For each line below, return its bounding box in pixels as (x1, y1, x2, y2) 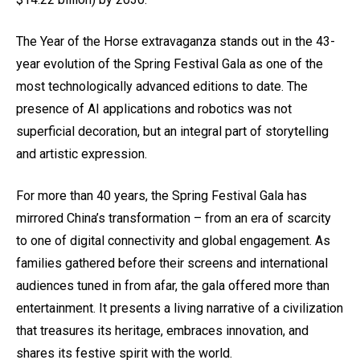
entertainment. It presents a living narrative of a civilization (16, 301, 343, 317)
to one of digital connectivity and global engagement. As (16, 233, 330, 249)
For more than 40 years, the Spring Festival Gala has (16, 188, 307, 204)
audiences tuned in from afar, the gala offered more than (16, 278, 329, 294)
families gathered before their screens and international (16, 256, 328, 272)
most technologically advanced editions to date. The (16, 79, 308, 95)
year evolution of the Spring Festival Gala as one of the (16, 56, 323, 72)
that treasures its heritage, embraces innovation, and (16, 323, 309, 339)
